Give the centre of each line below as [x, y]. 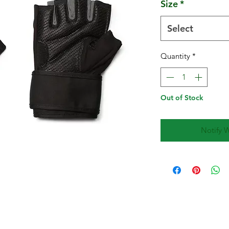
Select [180, 28]
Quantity [175, 56]
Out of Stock [182, 98]
